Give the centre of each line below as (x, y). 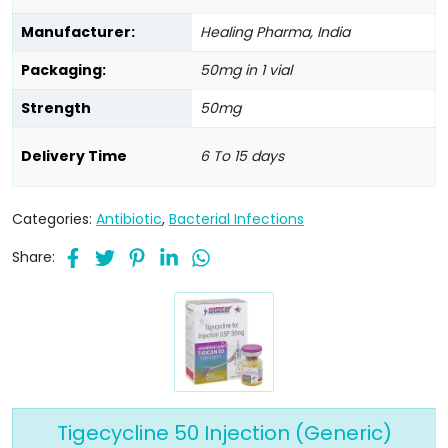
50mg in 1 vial (246, 69)
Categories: (54, 219)
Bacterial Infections (236, 219)
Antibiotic (129, 219)
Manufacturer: (78, 31)
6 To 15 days (242, 155)
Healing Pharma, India (275, 31)
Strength (56, 107)
